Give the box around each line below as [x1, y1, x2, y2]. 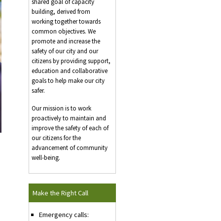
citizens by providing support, [32, 57, 110, 66]
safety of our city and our [32, 47, 98, 56]
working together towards [32, 17, 101, 26]
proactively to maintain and [32, 114, 106, 123]
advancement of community [32, 144, 108, 152]
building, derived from [32, 7, 90, 16]
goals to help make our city [32, 76, 105, 85]
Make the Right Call [33, 188, 88, 198]
